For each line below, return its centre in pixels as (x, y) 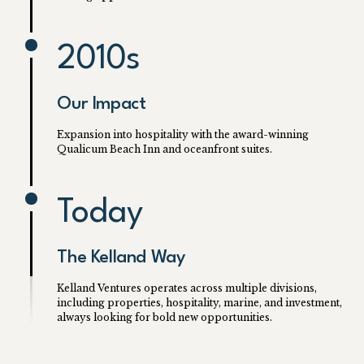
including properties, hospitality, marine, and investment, (200, 303)
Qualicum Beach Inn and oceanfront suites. (165, 149)
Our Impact (102, 104)
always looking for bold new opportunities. (165, 317)
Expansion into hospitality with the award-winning (183, 134)
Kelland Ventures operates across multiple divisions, (187, 288)
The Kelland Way (121, 258)
